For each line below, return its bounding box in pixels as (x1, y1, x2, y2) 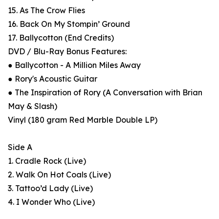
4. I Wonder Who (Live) (8, 197, 95, 207)
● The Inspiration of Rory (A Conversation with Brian (8, 88, 202, 98)
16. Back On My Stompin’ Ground (8, 19, 130, 29)
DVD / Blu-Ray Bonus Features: (8, 46, 127, 57)
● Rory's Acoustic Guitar (8, 74, 97, 84)
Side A (8, 142, 32, 153)
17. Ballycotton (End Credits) (8, 33, 114, 43)
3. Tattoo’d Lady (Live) (8, 183, 93, 194)
